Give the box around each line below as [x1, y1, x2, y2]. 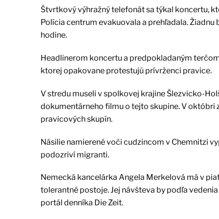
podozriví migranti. [40, 150, 109, 159]
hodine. [40, 30, 67, 40]
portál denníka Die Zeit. [40, 198, 123, 208]
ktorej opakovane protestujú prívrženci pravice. [40, 66, 212, 75]
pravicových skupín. [40, 114, 112, 124]
